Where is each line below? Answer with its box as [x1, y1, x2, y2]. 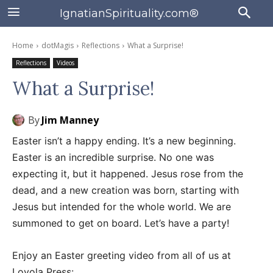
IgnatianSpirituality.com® [59, 6, 199, 20]
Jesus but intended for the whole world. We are [12, 200, 231, 213]
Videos [57, 58, 74, 67]
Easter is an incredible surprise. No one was [12, 151, 214, 163]
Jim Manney [41, 113, 99, 127]
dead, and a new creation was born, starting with [12, 184, 239, 196]
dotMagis [41, 40, 74, 51]
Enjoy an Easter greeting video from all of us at [12, 249, 231, 261]
